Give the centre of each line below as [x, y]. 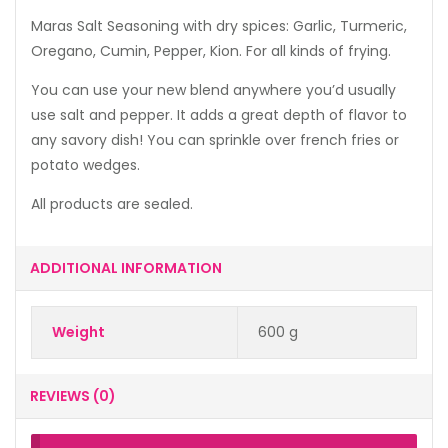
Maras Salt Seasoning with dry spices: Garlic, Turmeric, [219, 26]
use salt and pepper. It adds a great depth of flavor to [219, 115]
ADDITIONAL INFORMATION [126, 268]
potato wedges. [85, 165]
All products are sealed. [112, 204]
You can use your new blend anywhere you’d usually [213, 90]
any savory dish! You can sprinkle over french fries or [215, 140]
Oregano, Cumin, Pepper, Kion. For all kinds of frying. [211, 51]
